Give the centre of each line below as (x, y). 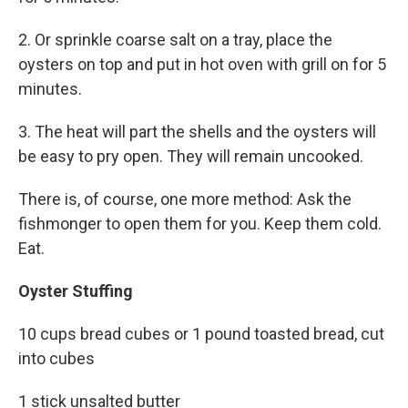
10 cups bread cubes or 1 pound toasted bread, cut (201, 334)
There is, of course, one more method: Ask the (185, 199)
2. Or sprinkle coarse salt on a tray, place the (175, 40)
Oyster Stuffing (76, 291)
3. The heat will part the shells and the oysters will (197, 132)
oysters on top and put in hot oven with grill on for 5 (202, 64)
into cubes (56, 358)
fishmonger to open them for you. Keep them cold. (200, 224)
